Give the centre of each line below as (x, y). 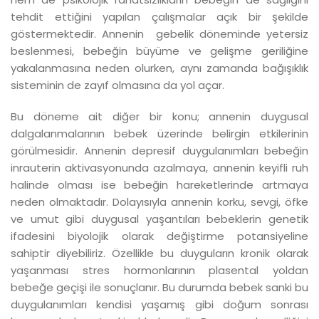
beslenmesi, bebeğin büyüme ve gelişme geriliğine (159, 51)
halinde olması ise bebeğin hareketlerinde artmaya (159, 184)
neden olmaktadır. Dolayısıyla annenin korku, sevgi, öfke (159, 202)
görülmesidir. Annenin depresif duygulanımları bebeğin (159, 150)
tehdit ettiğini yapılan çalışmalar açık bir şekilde (159, 16)
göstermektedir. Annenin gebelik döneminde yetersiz (159, 33)
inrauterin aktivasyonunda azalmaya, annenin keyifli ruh (159, 167)
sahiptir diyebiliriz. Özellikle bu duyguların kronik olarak (159, 253)
